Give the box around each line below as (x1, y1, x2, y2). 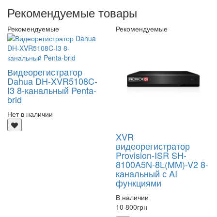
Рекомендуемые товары (7, 3, 137, 21)
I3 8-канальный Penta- (7, 83, 96, 96)
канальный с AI (116, 167, 177, 180)
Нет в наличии (7, 108, 53, 119)
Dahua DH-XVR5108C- (7, 74, 97, 87)
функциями (116, 176, 161, 189)
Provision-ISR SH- (116, 148, 186, 161)
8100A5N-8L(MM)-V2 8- (116, 157, 208, 170)
